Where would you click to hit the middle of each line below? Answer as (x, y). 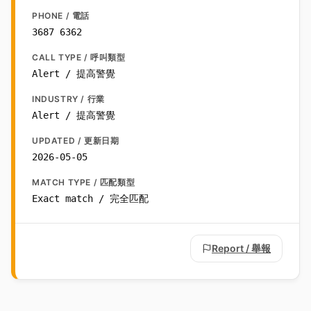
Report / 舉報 (241, 249)
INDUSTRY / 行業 (68, 99)
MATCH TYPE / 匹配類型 (84, 183)
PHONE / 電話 (61, 16)
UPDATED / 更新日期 (76, 141)
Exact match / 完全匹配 (90, 199)
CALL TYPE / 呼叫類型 (79, 58)
